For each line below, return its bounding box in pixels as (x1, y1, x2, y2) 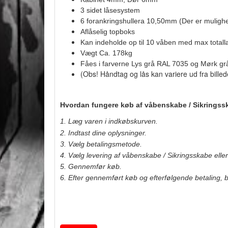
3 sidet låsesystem (80, 6, 140, 15)
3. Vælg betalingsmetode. (60, 140, 142, 149)
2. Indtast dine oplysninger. (60, 129, 147, 137)
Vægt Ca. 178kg (80, 49, 132, 58)
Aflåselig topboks (80, 27, 135, 36)
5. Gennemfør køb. (60, 162, 122, 171)
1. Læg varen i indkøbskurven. (60, 117, 158, 126)
